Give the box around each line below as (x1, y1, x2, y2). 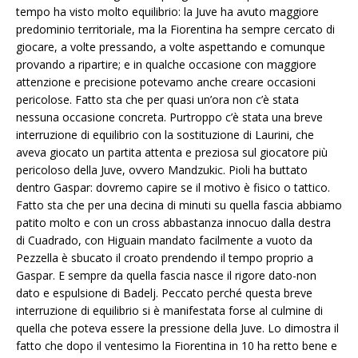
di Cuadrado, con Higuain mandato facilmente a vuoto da (16, 233, 312, 249)
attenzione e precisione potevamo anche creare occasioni (16, 74, 316, 90)
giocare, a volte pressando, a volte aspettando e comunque (16, 39, 325, 55)
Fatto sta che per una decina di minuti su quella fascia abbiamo (16, 197, 342, 213)
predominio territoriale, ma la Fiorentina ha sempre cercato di (16, 22, 335, 38)
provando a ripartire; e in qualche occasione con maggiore (16, 57, 316, 73)
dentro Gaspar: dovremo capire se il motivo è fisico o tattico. (16, 180, 330, 196)
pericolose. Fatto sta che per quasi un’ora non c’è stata (16, 92, 299, 108)
